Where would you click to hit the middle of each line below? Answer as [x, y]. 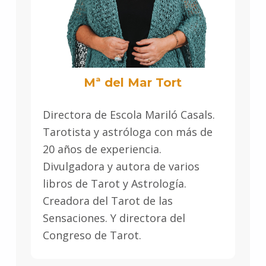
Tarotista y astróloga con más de [127, 132]
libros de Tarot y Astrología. [114, 183]
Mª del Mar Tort [133, 83]
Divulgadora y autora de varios [121, 166]
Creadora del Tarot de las [107, 200]
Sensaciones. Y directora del [114, 218]
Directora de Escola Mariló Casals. [129, 114]
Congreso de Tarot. [92, 235]
